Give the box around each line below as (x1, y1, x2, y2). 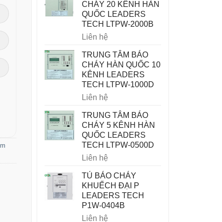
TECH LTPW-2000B (81, 20, 154, 28)
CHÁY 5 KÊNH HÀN (81, 121, 155, 129)
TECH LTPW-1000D (81, 80, 154, 89)
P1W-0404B (81, 201, 125, 210)
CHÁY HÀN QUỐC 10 (81, 60, 161, 69)
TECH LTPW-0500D (81, 141, 154, 149)
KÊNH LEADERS (81, 70, 145, 79)
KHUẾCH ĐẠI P (81, 181, 139, 190)
